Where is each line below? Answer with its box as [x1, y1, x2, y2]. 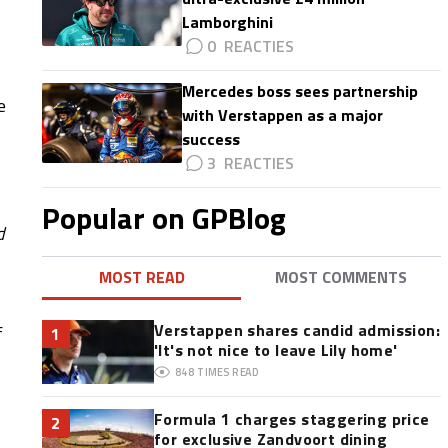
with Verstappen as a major [181, 103, 383, 127]
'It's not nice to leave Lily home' [153, 338, 398, 362]
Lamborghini [181, 10, 273, 34]
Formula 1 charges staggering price [153, 407, 430, 431]
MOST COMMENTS [275, 265, 408, 289]
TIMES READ [197, 363, 260, 381]
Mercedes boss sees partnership [181, 79, 418, 103]
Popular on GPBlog [41, 195, 286, 241]
